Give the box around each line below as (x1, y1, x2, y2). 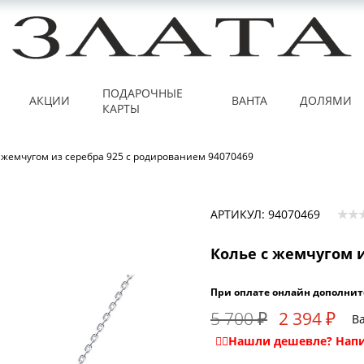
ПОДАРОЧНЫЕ (102, 84, 183, 101)
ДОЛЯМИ (299, 93, 352, 109)
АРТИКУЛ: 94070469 (210, 206, 320, 223)
